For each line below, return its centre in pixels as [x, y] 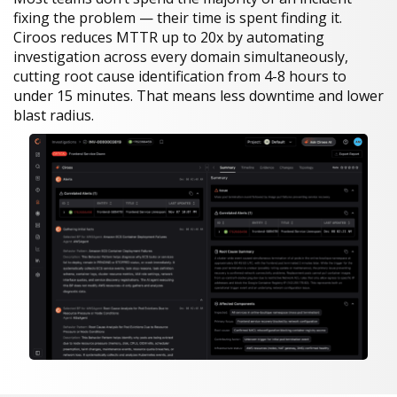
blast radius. [54, 116]
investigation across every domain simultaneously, [181, 57]
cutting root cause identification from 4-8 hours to [180, 77]
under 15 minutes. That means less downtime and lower [198, 96]
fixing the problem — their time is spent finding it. [178, 18]
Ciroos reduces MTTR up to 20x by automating [169, 38]
